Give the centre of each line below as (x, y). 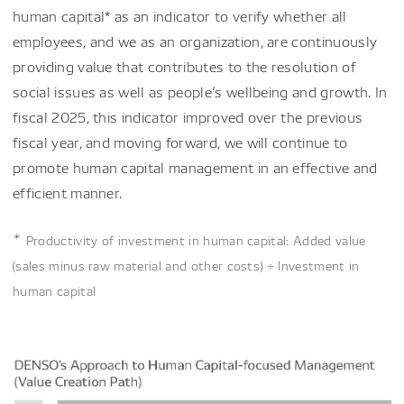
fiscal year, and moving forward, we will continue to (180, 142)
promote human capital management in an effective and (195, 167)
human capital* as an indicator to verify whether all (180, 16)
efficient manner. (68, 193)
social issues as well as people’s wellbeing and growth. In (200, 92)
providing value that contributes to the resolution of (184, 66)
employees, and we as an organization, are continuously (195, 41)
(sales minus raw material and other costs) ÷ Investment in (186, 265)
